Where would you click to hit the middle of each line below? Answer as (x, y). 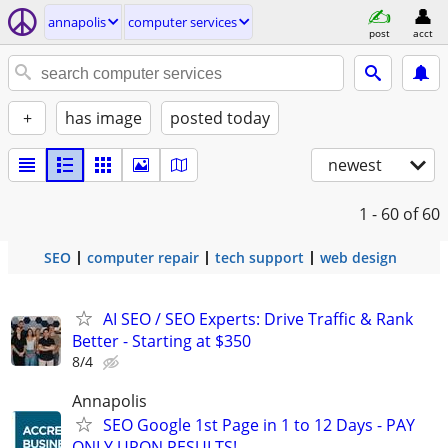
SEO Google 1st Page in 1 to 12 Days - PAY (259, 425)
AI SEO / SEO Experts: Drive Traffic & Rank (258, 319)
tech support (259, 257)
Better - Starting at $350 (161, 341)
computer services (182, 22)
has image (103, 118)
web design (358, 257)
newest (355, 165)
